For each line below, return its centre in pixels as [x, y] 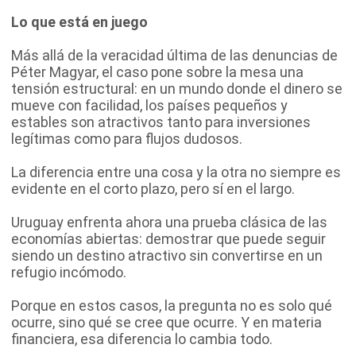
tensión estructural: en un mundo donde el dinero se [177, 88]
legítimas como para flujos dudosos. [127, 138]
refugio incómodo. [69, 272]
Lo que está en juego [79, 21]
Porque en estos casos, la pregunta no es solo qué [172, 305]
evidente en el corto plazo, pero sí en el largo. [153, 188]
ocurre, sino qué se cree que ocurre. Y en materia [166, 322]
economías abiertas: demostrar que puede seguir [168, 238]
